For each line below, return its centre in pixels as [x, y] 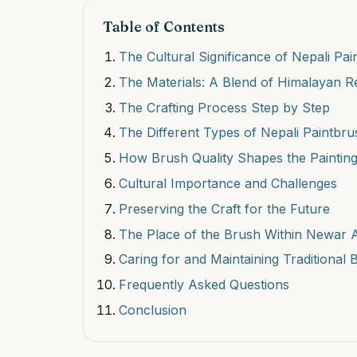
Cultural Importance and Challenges [228, 183]
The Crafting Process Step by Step [224, 107]
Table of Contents [164, 27]
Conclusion [153, 310]
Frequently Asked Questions [204, 285]
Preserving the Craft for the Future [224, 208]
